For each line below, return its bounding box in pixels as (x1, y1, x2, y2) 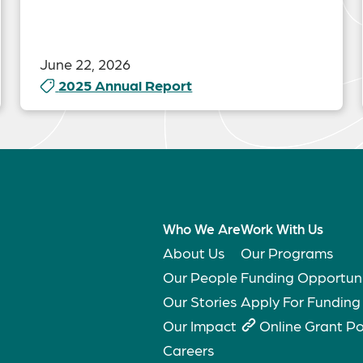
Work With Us (241, 220, 323, 237)
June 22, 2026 (40, 54, 131, 73)
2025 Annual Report (58, 75, 193, 94)
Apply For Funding (241, 292, 361, 310)
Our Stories (163, 292, 237, 310)
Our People (163, 267, 237, 286)
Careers (163, 340, 214, 359)
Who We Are (163, 220, 241, 237)
